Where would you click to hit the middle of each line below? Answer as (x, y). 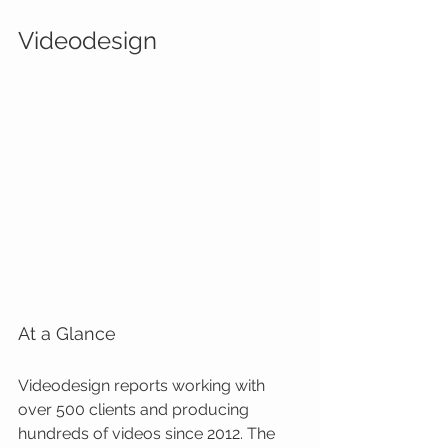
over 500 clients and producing (135, 409)
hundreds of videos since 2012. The (148, 433)
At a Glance (67, 333)
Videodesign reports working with (143, 385)
